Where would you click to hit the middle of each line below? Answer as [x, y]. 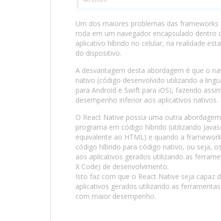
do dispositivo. [98, 53]
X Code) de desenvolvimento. [122, 166]
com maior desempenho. [116, 196]
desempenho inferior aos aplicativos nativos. [147, 100]
